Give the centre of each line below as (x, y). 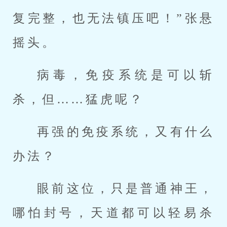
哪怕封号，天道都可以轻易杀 (113, 213)
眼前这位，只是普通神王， (126, 188)
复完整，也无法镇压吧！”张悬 (113, 18)
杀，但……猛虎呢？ (79, 99)
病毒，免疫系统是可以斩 (126, 75)
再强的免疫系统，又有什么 (126, 132)
